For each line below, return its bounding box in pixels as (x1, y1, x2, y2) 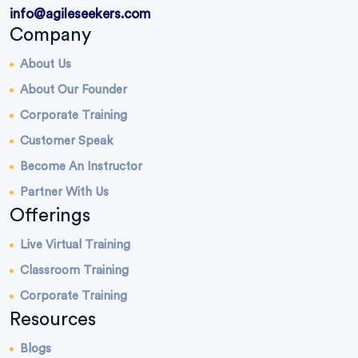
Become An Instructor (20, 161, 142, 173)
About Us (20, 58, 71, 71)
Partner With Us (20, 186, 109, 199)
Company (10, 26, 91, 45)
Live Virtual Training (20, 239, 130, 252)
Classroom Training (20, 265, 129, 277)
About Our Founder (20, 84, 127, 97)
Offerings (10, 206, 90, 225)
